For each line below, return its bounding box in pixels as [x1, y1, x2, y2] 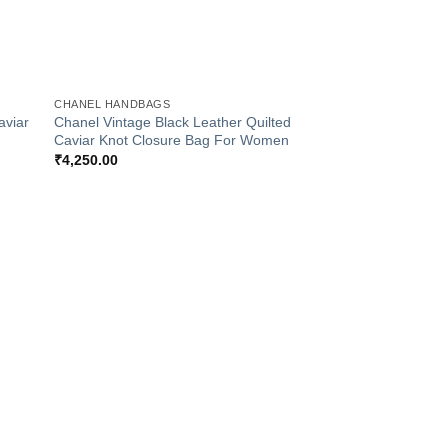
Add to [247, 291, 283, 304]
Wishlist [244, 305, 287, 318]
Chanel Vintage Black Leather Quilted [54, 113, 292, 130]
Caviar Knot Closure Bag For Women [54, 131, 290, 148]
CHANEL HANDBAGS [54, 97, 171, 110]
